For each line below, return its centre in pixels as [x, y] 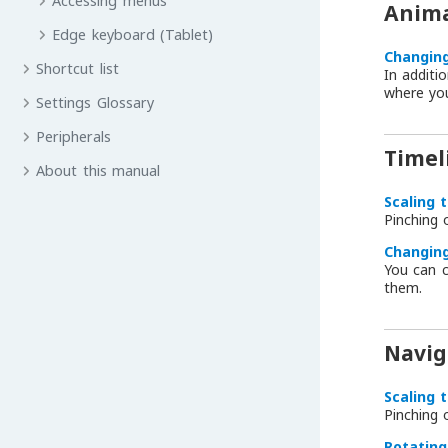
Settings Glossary [95, 102]
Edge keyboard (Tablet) [133, 34]
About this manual [98, 170]
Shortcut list [77, 68]
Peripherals [74, 136]
